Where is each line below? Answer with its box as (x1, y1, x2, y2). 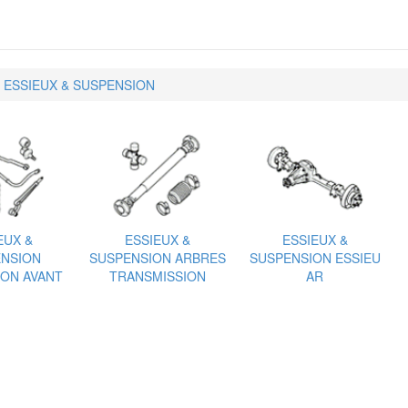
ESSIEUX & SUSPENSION (4, 76, 155, 94)
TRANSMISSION (108, 266, 206, 285)
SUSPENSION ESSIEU (249, 248, 381, 267)
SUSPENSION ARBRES (88, 248, 226, 267)
